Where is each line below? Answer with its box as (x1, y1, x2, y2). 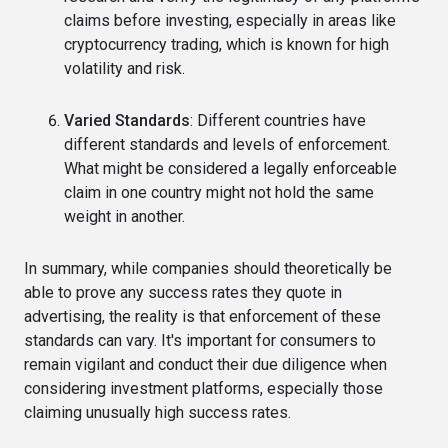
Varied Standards (64, 110, 190, 130)
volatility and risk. (64, 58, 185, 78)
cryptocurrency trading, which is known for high (64, 34, 389, 54)
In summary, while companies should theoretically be (24, 258, 392, 278)
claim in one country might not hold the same (64, 182, 374, 202)
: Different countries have (190, 110, 366, 130)
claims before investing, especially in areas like (64, 10, 396, 30)
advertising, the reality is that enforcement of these (24, 306, 381, 326)
